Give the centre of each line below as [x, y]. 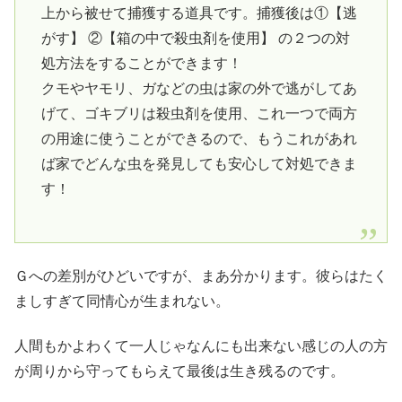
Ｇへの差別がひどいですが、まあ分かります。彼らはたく [201, 275]
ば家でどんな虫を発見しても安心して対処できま [199, 164]
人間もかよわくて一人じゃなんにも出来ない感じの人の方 [201, 345]
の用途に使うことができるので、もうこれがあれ [199, 139]
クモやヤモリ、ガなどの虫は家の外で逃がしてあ [199, 89]
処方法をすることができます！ [141, 64]
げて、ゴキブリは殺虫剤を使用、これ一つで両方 [199, 114]
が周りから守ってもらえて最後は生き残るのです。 [179, 371]
